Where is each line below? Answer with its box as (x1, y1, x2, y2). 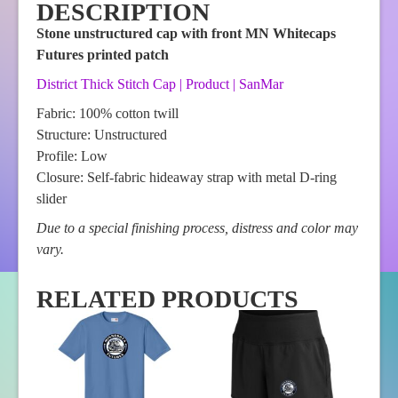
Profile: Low (36, 148, 107, 164)
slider (36, 191, 67, 207)
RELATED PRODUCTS (36, 285, 298, 314)
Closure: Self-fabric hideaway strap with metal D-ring (36, 170, 337, 186)
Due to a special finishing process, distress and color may (36, 220, 358, 236)
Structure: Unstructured (36, 127, 167, 143)
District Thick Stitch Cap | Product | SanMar (36, 76, 283, 92)
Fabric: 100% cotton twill (36, 106, 179, 122)
